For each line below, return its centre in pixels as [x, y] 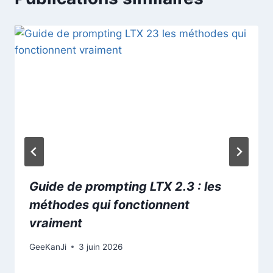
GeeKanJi [48, 246]
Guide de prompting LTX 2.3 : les [125, 187]
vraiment [56, 223]
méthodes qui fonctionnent [109, 205]
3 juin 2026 [101, 246]
